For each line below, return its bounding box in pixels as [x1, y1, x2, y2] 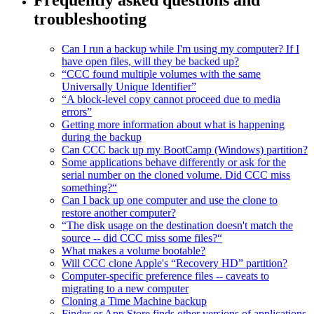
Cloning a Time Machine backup [62, 294, 207, 307]
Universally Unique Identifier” [62, 80, 196, 93]
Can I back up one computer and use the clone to [62, 193, 278, 206]
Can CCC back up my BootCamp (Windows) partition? [62, 143, 308, 156]
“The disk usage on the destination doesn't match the [62, 219, 293, 231]
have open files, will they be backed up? [62, 55, 239, 67]
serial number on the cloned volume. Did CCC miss [62, 168, 290, 181]
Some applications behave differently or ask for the [62, 156, 286, 168]
